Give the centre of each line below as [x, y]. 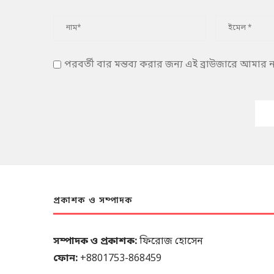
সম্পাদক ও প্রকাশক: [95, 241]
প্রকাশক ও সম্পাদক [93, 201]
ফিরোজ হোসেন [170, 241]
